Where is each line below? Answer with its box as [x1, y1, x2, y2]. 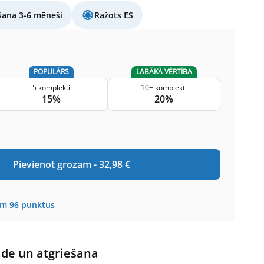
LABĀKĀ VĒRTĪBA [136, 67, 192, 77]
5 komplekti [32, 82, 70, 93]
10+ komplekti [141, 82, 187, 93]
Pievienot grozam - [13, 158, 99, 171]
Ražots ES [94, 9, 133, 21]
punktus [21, 199, 55, 210]
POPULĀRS [33, 67, 69, 77]
